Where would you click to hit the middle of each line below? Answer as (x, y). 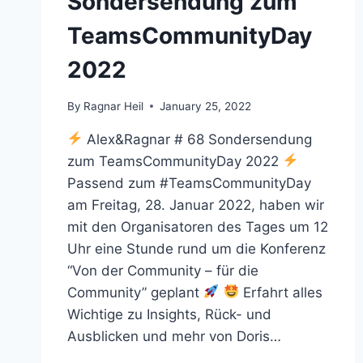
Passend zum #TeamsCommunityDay (189, 183)
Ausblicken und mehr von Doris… (174, 336)
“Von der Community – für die (163, 270)
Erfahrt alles (280, 292)
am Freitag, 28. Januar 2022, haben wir (196, 205)
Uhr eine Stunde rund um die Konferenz (196, 248)
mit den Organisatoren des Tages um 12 (198, 226)
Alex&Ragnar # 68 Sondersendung (198, 139)
